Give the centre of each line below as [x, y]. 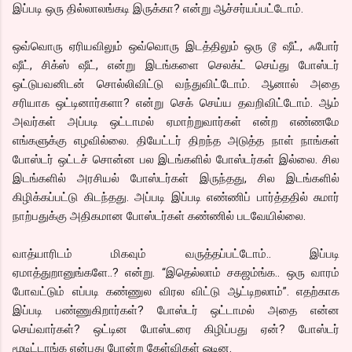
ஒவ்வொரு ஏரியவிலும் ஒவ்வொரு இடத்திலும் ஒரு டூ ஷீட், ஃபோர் [176, 46]
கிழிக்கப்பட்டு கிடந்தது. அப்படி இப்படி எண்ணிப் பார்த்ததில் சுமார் [176, 197]
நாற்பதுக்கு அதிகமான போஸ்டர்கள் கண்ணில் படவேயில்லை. [159, 216]
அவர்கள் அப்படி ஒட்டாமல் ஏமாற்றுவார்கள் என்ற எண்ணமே [176, 121]
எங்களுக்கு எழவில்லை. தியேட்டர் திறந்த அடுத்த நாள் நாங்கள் [176, 140]
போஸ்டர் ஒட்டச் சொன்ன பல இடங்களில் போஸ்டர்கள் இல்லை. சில [176, 159]
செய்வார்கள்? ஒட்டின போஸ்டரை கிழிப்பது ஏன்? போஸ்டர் [176, 329]
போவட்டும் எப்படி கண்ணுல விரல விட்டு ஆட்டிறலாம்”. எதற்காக [176, 291]
